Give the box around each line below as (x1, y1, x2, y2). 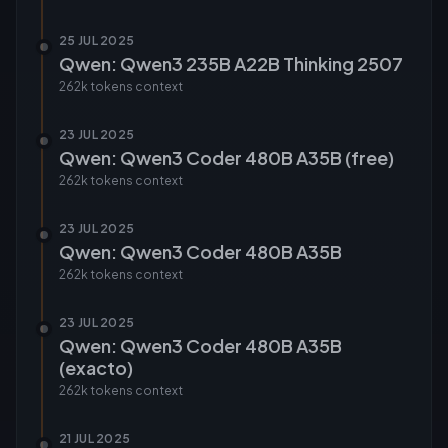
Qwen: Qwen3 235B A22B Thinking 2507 (59, 52, 403, 75)
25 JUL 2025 (59, 33, 135, 48)
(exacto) (59, 356, 133, 379)
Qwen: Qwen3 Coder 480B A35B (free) (59, 146, 394, 169)
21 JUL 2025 (59, 431, 131, 446)
